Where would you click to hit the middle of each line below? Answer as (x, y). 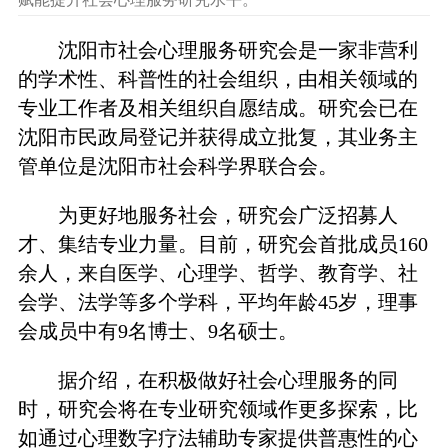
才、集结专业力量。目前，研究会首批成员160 (222, 244)
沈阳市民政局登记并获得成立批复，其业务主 (217, 137)
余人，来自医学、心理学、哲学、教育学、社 (217, 273)
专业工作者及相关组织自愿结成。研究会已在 (217, 108)
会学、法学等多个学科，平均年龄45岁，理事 (217, 302)
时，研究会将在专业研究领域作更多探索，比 (217, 409)
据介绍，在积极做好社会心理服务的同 (228, 380)
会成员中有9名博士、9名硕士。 (157, 331)
